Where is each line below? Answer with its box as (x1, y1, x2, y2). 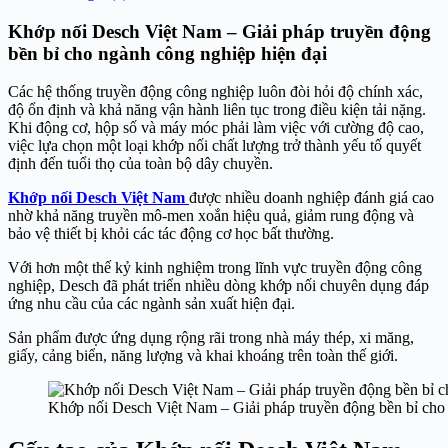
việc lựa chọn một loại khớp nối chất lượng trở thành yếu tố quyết (8, 137, 421, 155)
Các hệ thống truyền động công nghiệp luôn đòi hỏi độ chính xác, (8, 83, 423, 101)
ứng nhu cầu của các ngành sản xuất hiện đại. (8, 295, 295, 313)
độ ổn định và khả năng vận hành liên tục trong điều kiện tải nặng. (8, 101, 426, 119)
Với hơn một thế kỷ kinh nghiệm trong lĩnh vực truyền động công (8, 259, 422, 277)
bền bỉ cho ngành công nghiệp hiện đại (8, 42, 327, 64)
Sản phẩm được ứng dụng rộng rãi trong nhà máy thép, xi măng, (8, 329, 414, 347)
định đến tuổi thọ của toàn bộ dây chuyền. (8, 155, 273, 173)
